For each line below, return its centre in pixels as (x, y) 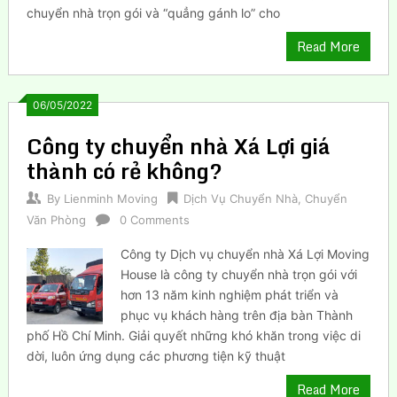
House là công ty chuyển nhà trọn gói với (239, 274)
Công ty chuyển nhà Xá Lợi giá (178, 145)
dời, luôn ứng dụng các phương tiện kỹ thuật (156, 355)
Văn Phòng (56, 219)
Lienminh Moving (110, 198)
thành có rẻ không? (124, 170)
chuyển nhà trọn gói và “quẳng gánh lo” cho (153, 12)
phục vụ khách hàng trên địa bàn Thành (237, 315)
